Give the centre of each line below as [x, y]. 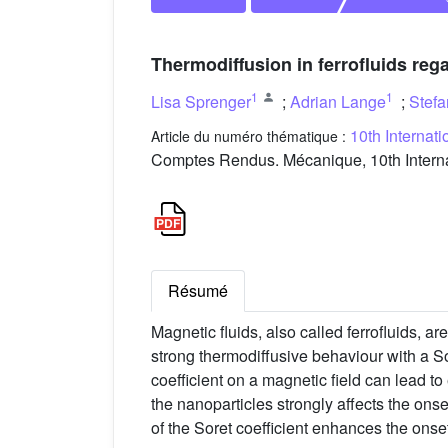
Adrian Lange [338, 101]
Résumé [198, 291]
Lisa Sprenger [201, 101]
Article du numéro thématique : [250, 136]
